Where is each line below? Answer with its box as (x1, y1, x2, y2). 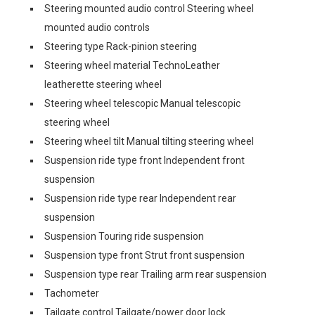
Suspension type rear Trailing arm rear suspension (44, 269, 266, 280)
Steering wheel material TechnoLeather (44, 60, 220, 71)
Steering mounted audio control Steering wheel (44, 3, 254, 14)
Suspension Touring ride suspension (44, 231, 204, 242)
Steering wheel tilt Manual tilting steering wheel (44, 136, 254, 147)
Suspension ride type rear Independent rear (44, 193, 236, 204)
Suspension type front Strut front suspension (44, 250, 245, 261)
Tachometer (44, 288, 99, 299)
